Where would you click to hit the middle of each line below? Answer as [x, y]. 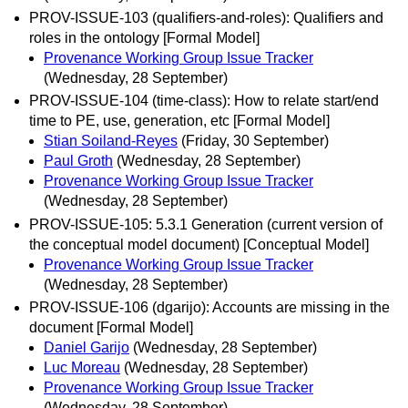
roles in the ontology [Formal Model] [144, 38]
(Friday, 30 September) [255, 141]
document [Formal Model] [111, 327]
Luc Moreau [82, 367]
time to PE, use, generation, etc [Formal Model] [179, 121]
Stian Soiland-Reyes [111, 141]
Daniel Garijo [87, 347]
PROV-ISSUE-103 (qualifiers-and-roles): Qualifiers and [206, 18]
